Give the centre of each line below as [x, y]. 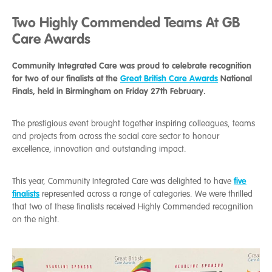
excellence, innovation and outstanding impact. [99, 149]
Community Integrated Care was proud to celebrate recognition [132, 66]
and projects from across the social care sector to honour [116, 136]
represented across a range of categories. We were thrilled [146, 194]
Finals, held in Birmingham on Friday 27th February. [109, 91]
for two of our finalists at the [66, 78]
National [235, 78]
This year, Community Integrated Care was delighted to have [123, 181]
